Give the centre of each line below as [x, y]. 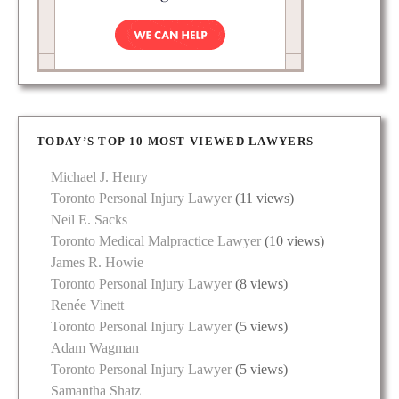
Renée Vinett [87, 305]
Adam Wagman [95, 348]
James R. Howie [97, 263]
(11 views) [263, 199]
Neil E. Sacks [89, 220]
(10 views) [293, 241]
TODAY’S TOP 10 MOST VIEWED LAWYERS [175, 142]
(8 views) [260, 284]
